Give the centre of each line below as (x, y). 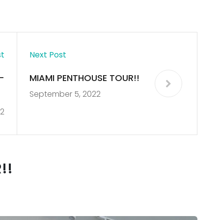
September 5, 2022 (65, 94)
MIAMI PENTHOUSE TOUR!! (84, 78)
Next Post (48, 55)
